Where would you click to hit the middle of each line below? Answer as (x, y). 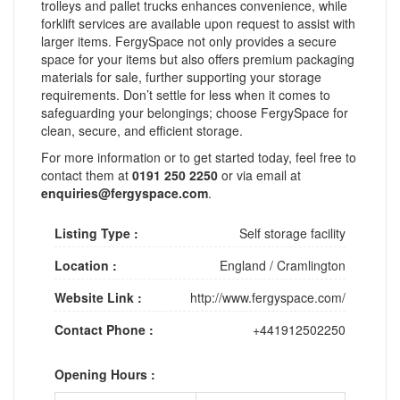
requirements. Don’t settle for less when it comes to (186, 94)
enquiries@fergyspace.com (125, 192)
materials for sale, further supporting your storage (181, 76)
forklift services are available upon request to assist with (198, 23)
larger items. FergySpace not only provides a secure (189, 41)
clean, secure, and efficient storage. (142, 130)
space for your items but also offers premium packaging (198, 58)
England (243, 265)
